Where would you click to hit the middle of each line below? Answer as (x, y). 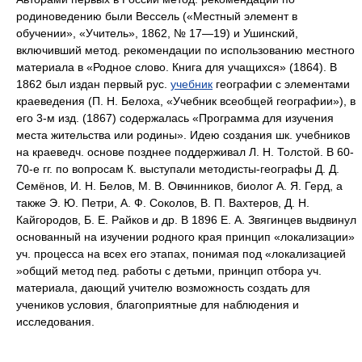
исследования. (55, 322)
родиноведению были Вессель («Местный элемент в (157, 16)
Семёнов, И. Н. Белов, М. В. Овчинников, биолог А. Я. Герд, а (179, 186)
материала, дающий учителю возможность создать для (163, 288)
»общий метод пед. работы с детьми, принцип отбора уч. (169, 271)
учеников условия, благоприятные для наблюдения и (158, 305)
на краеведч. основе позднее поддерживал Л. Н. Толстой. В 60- (185, 152)
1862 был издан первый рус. (93, 84)
